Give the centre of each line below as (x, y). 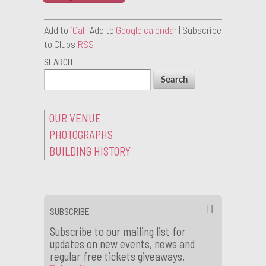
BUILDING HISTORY (90, 151)
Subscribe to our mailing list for (118, 231)
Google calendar (146, 30)
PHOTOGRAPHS (81, 134)
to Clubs (61, 44)
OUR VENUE (75, 118)
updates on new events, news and (122, 243)
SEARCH (58, 61)
